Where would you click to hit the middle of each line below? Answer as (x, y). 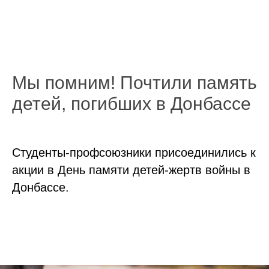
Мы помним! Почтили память (134, 83)
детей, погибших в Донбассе (131, 104)
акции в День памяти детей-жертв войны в (131, 170)
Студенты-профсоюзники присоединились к (134, 153)
